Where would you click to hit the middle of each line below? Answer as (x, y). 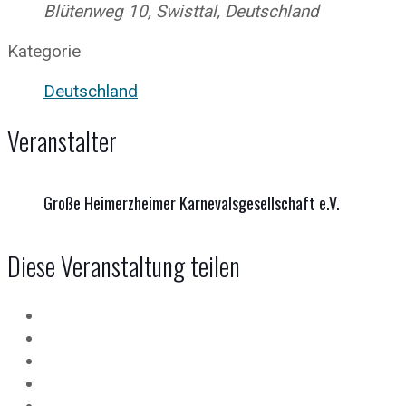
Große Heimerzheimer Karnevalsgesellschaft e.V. (192, 203)
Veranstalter (62, 141)
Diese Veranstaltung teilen (124, 266)
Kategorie (44, 51)
